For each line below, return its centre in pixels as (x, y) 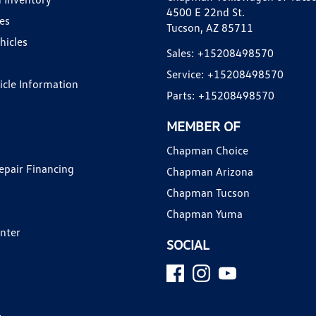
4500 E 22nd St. (206, 12)
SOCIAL (188, 245)
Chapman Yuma (205, 214)
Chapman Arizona (210, 172)
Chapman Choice (207, 151)
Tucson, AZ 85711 (210, 28)
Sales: (180, 53)
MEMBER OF (203, 126)
